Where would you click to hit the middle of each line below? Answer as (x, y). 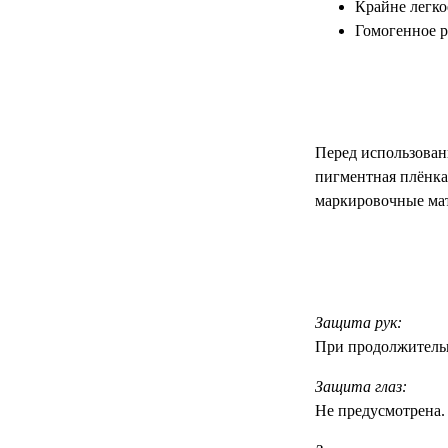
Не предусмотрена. (380, 411)
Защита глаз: (361, 387)
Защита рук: (358, 323)
